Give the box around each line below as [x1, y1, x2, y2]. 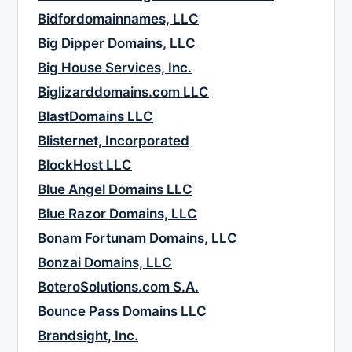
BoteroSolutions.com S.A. [38, 279, 199, 295]
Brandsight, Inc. [38, 328, 138, 344]
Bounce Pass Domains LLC [38, 303, 207, 320]
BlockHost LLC [38, 157, 132, 174]
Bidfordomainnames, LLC [38, 11, 199, 27]
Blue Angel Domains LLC [38, 181, 192, 198]
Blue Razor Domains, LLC [38, 206, 197, 222]
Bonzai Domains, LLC [38, 255, 172, 271]
